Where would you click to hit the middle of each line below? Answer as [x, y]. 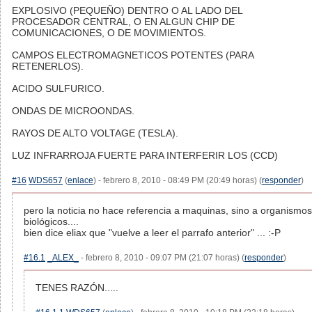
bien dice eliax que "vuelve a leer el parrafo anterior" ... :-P [152, 233]
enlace [80, 180]
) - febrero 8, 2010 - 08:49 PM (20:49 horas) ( [178, 180]
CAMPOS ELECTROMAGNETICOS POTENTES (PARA [133, 55]
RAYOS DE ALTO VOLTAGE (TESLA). [95, 133]
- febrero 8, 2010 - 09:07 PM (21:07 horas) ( [162, 258]
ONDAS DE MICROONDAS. [73, 111]
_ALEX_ [63, 258]
